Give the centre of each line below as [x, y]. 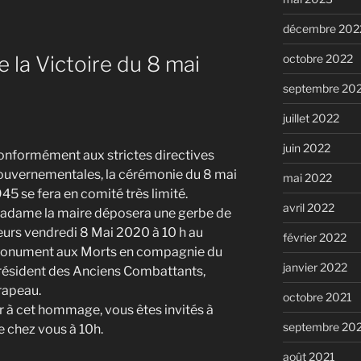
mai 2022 [307, 177]
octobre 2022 [317, 58]
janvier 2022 [315, 267]
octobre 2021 [317, 297]
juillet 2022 [311, 118]
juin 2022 [306, 147]
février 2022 [314, 237]
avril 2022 [308, 207]
